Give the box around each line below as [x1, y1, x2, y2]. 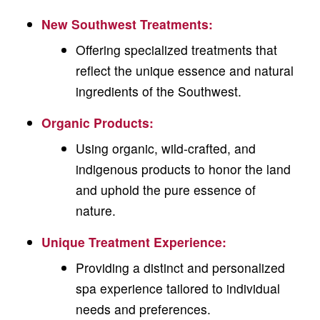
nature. [75, 201, 116, 220]
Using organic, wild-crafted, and [75, 139, 256, 158]
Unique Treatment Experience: [41, 233, 227, 251]
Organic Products [41, 114, 150, 132]
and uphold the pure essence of [75, 181, 256, 199]
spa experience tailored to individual [75, 279, 280, 298]
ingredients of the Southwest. [75, 82, 241, 101]
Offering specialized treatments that [75, 41, 277, 59]
